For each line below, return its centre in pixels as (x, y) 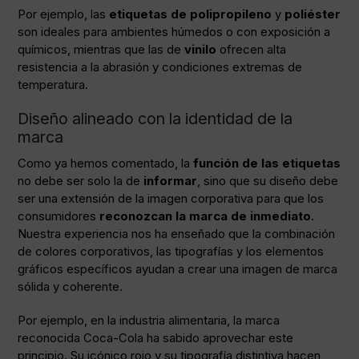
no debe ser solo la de (81, 180)
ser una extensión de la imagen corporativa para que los (171, 198)
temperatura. (53, 84)
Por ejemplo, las (64, 14)
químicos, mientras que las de (101, 49)
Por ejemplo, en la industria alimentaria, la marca (149, 320)
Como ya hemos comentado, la (106, 163)
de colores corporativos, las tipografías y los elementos (171, 251)
